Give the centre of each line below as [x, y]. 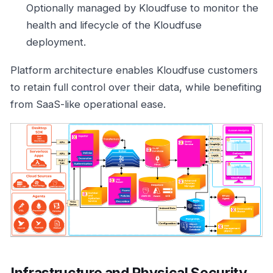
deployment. [56, 42]
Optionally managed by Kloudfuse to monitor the [142, 8]
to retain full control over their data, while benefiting [136, 87]
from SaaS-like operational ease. [88, 104]
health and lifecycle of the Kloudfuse [114, 25]
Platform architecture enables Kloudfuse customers [134, 70]
